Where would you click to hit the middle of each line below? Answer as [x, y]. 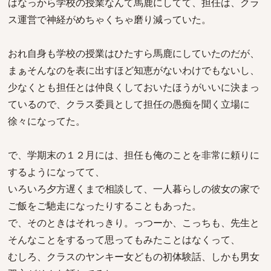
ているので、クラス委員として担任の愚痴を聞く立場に [129, 104]
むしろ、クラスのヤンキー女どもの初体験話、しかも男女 [134, 256]
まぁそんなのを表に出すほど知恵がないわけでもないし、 [134, 70]
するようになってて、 [56, 172]
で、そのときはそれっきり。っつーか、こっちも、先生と [134, 223]
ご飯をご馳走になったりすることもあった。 [105, 206]
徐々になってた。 [47, 121]
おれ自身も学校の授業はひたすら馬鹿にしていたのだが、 [134, 53]
